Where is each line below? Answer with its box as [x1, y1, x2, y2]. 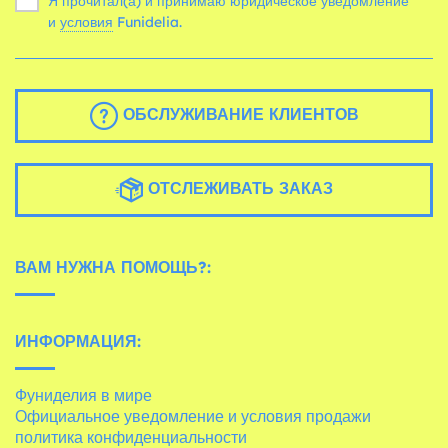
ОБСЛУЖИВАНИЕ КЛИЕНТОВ [117, 104, 359, 125]
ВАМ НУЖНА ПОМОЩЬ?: [15, 256, 211, 277]
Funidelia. [117, 12, 182, 31]
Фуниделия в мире [15, 384, 152, 405]
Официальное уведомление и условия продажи [15, 405, 371, 426]
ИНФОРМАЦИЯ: [15, 330, 141, 351]
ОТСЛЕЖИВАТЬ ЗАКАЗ [143, 178, 333, 199]
